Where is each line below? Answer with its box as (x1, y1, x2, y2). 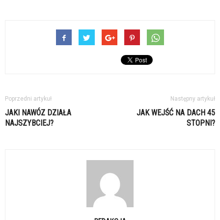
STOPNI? (187, 118, 215, 128)
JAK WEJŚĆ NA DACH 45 (137, 108, 215, 117)
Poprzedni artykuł (5, 95, 52, 102)
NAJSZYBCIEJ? (5, 118, 54, 128)
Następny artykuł (170, 95, 215, 102)
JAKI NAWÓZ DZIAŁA (5, 108, 71, 117)
